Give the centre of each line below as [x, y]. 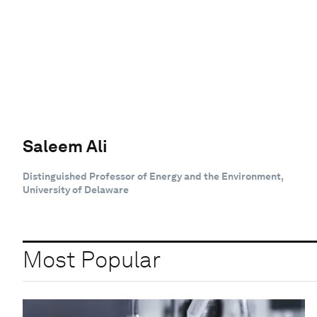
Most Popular [92, 260]
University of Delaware [76, 189]
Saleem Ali [65, 146]
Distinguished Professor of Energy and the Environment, [153, 176]
